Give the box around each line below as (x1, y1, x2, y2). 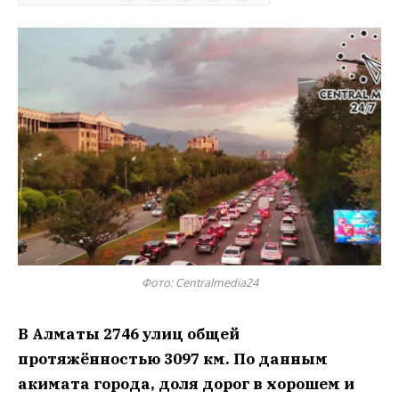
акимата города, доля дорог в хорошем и (18, 373, 354, 394)
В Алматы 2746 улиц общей (18, 323, 240, 344)
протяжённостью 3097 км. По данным (18, 348, 328, 369)
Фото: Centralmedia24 (141, 274, 258, 290)
